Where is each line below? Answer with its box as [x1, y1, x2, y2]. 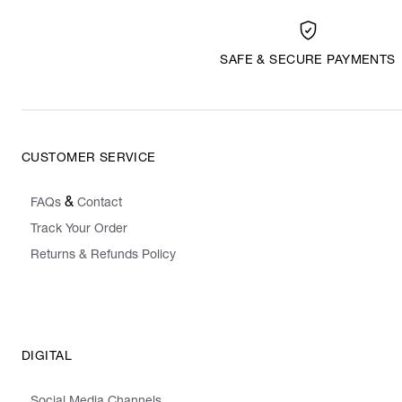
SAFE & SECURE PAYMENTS [220, 55, 396, 68]
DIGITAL [22, 351, 72, 364]
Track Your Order [31, 223, 127, 237]
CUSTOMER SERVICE [22, 153, 156, 166]
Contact [77, 197, 122, 211]
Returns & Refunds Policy [31, 249, 176, 263]
